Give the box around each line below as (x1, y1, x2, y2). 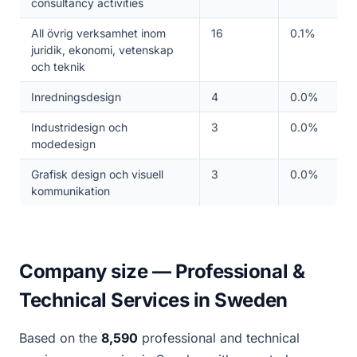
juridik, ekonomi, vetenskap (30, 43, 174, 57)
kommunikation (30, 184, 110, 198)
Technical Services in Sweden (19, 288, 288, 312)
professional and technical (138, 330, 300, 346)
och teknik (30, 60, 85, 73)
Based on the (19, 330, 101, 346)
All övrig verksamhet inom (30, 26, 166, 40)
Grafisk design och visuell (30, 167, 163, 181)
